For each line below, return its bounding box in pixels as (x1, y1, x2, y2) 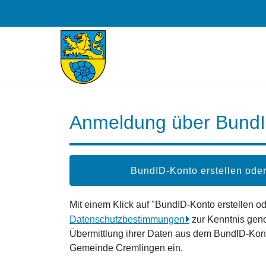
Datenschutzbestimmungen (69, 214, 185, 224)
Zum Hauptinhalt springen (4, 6, 113, 16)
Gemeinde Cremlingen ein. (69, 243, 183, 253)
